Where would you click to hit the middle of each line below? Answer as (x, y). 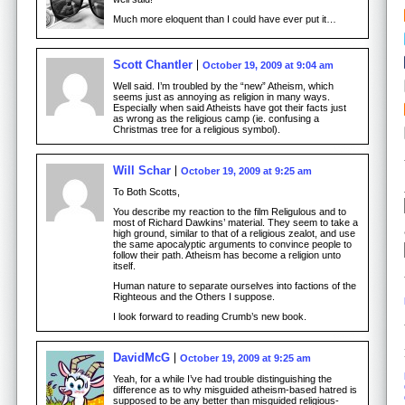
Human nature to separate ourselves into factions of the (235, 285)
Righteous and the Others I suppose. (194, 296)
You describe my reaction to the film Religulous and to (230, 211)
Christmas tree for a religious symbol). (197, 129)
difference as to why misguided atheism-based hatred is (235, 389)
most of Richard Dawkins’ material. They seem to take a (235, 222)
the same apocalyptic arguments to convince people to (232, 244)
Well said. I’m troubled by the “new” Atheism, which (223, 85)
